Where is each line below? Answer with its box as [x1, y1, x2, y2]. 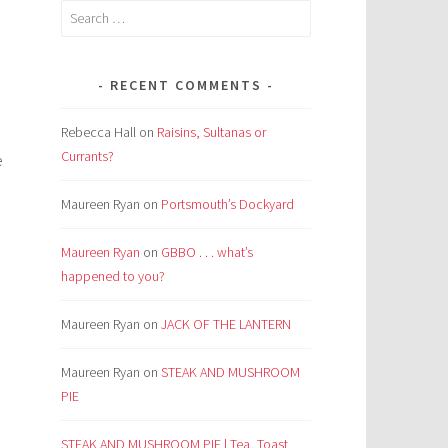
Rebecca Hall [61, 123, 136, 142]
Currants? [61, 147, 114, 166]
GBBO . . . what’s [161, 243, 253, 262]
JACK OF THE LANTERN [161, 315, 291, 334]
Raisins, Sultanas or [157, 123, 266, 142]
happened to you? [61, 267, 165, 286]
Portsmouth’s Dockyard [161, 195, 294, 214]
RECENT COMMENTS [110, 75, 262, 94]
